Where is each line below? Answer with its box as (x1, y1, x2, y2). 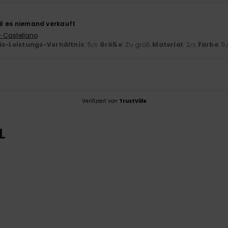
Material (152, 40, 183, 49)
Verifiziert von (81, 97, 119, 105)
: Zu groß (122, 40, 153, 49)
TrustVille (119, 97, 147, 105)
